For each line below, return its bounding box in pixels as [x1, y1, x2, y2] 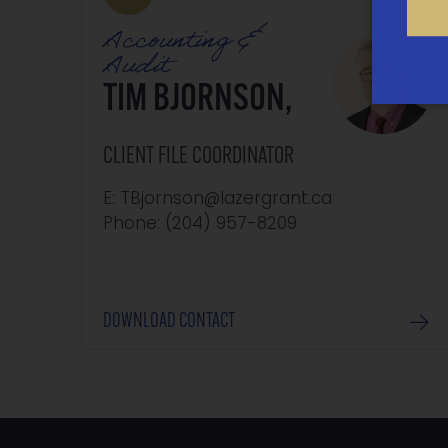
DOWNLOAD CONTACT [103, 312, 236, 333]
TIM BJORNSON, [103, 81, 293, 119]
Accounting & [103, 15, 262, 72]
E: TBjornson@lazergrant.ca [103, 191, 333, 209]
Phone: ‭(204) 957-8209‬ [103, 216, 298, 234]
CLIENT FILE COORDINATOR [103, 145, 295, 170]
